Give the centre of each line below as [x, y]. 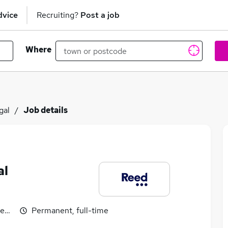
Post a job [100, 15]
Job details [46, 110]
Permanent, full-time [70, 210]
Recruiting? [59, 15]
